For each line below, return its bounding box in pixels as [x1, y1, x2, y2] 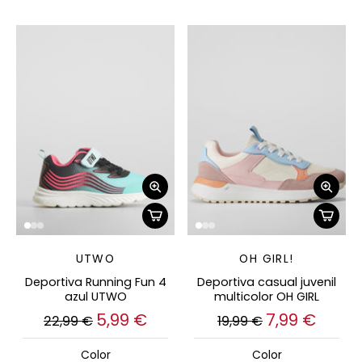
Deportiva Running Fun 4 [24, 274, 166, 291]
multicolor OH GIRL [214, 288, 319, 305]
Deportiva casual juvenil [197, 274, 336, 291]
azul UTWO [64, 288, 127, 305]
